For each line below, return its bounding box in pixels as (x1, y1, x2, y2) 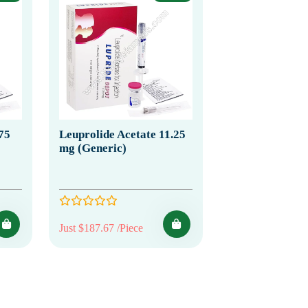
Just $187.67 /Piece (59, 221, 143, 234)
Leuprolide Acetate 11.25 (59, 127, 186, 141)
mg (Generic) (59, 141, 126, 155)
